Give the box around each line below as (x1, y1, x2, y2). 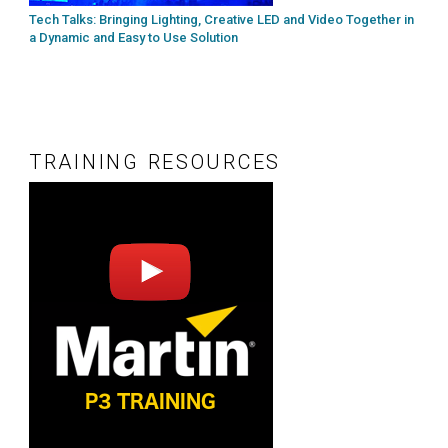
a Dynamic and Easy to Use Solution (29, 30, 238, 46)
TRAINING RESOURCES (29, 150, 282, 175)
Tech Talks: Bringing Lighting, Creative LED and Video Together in (29, 12, 414, 28)
